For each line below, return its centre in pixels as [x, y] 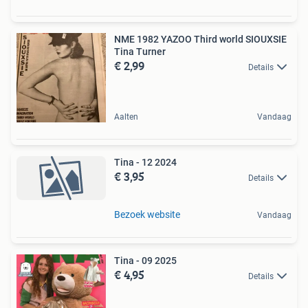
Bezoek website [147, 215]
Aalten [126, 117]
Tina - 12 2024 [145, 162]
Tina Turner [140, 51]
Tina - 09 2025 [145, 261]
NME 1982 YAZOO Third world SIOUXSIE [200, 39]
